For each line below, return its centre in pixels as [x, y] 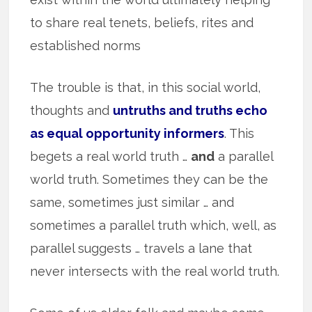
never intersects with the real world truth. [155, 271]
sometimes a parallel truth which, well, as [154, 225]
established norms [86, 45]
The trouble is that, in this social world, [146, 87]
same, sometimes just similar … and [132, 202]
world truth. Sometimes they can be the [149, 179]
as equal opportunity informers [127, 133]
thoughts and [72, 110]
